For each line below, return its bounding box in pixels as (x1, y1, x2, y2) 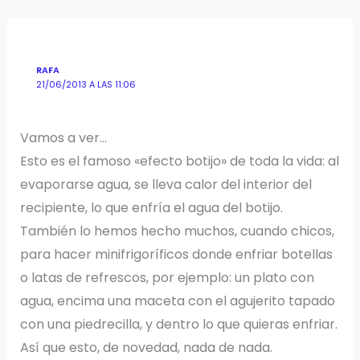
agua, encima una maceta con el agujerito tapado (19, 291, 335, 310)
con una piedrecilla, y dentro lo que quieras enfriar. (19, 314, 337, 333)
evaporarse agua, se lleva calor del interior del (19, 174, 312, 194)
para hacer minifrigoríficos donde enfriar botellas (19, 244, 333, 264)
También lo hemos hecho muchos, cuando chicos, (19, 221, 334, 240)
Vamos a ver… (19, 128, 107, 147)
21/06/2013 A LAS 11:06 (36, 79, 137, 92)
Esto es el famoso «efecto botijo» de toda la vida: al (19, 151, 339, 170)
